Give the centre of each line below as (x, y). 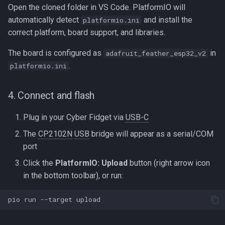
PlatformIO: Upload (91, 163)
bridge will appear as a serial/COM (151, 134)
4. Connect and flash (51, 95)
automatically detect (44, 20)
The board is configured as (56, 53)
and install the (167, 20)
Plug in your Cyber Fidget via (74, 117)
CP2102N (55, 134)
